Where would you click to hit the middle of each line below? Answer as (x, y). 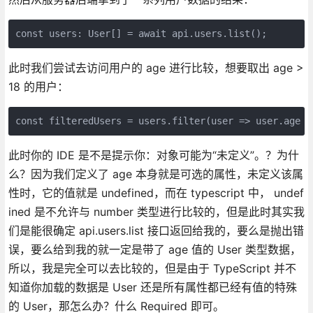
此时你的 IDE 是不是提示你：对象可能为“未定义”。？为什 (153, 155)
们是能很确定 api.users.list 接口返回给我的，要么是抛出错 (156, 230)
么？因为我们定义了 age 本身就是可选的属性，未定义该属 (155, 174)
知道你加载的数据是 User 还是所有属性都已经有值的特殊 (152, 287)
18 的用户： (38, 86)
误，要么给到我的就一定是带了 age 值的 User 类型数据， (154, 249)
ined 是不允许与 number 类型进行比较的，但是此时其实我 (156, 211)
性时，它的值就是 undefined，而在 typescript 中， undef (156, 192)
